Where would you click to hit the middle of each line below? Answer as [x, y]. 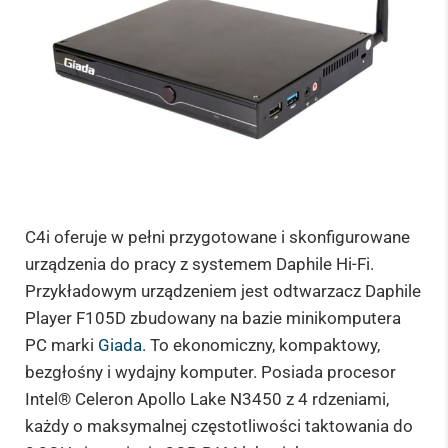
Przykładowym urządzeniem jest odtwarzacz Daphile [223, 291]
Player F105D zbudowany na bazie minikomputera [213, 318]
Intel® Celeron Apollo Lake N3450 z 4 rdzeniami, [207, 399]
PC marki [61, 345]
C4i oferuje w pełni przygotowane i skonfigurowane [217, 237]
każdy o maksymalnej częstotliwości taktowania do [219, 426]
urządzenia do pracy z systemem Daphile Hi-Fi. [199, 264]
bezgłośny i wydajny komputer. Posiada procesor [210, 372]
